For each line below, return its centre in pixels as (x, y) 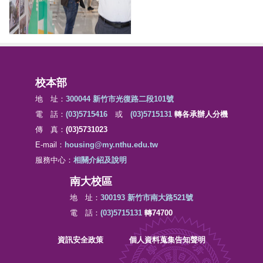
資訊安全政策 (80, 240)
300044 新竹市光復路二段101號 (120, 99)
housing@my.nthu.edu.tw (111, 145)
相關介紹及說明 (100, 160)
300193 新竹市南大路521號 (147, 198)
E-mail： (50, 145)
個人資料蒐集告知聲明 (167, 240)
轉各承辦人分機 (200, 114)
